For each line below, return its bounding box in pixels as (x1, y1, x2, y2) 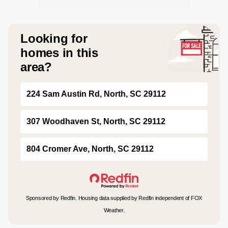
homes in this (20, 45, 98, 60)
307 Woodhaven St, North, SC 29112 (26, 117, 165, 126)
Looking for (20, 31, 88, 45)
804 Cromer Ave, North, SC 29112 (26, 144, 154, 153)
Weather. (103, 207, 125, 213)
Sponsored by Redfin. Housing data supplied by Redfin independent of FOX (25, 194, 203, 201)
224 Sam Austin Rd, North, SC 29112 (26, 89, 166, 98)
